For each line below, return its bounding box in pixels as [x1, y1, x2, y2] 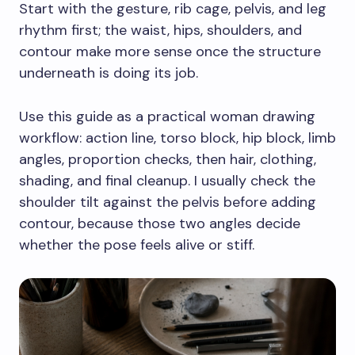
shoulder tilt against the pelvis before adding [19, 193, 316, 212]
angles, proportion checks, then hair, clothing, [19, 150, 316, 169]
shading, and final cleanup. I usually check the [19, 171, 315, 190]
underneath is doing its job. [19, 63, 198, 82]
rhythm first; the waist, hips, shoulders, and [19, 21, 302, 40]
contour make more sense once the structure [19, 42, 321, 61]
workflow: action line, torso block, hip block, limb [19, 128, 336, 147]
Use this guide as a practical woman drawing [19, 107, 315, 126]
